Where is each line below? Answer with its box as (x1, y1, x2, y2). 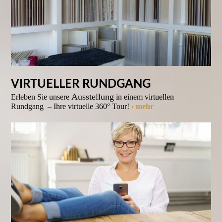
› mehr (131, 102, 154, 111)
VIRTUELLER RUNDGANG (11, 78, 151, 91)
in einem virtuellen (114, 93, 174, 102)
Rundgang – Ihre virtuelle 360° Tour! (11, 102, 132, 111)
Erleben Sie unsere (11, 93, 72, 102)
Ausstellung (71, 92, 114, 102)
